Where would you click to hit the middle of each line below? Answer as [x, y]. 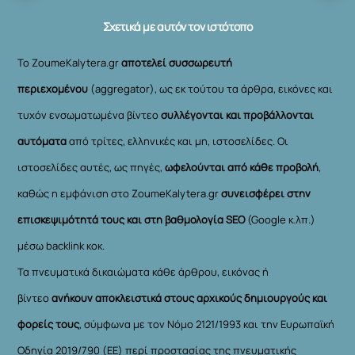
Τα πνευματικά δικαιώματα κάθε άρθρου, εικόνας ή [143, 271]
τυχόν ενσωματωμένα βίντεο [90, 115]
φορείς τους [49, 324]
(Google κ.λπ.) [281, 219]
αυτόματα [44, 141]
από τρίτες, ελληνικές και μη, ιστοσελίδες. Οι [179, 141]
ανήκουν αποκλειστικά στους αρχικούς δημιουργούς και [190, 298]
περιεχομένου [53, 88]
